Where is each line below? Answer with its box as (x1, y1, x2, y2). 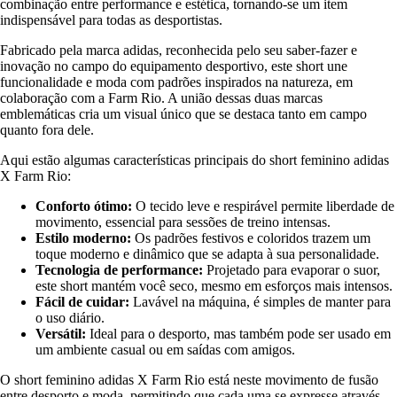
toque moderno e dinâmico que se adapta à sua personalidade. (35, 245, 379, 261)
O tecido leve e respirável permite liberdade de (132, 198, 394, 214)
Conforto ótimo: (35, 198, 132, 214)
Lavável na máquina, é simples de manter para (129, 293, 391, 309)
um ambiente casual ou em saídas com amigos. (35, 341, 295, 357)
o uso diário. (35, 309, 105, 325)
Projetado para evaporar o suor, (203, 261, 380, 277)
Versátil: (35, 325, 86, 341)
